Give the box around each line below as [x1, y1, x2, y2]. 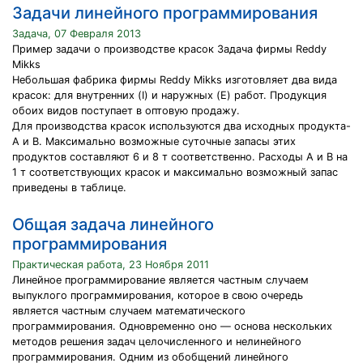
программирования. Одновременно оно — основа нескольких [12, 320, 332, 332]
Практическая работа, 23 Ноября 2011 [12, 258, 209, 271]
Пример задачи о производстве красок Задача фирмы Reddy [12, 43, 327, 55]
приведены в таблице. [12, 181, 126, 194]
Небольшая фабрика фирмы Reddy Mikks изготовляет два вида [12, 74, 337, 86]
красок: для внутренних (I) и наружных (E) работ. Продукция [12, 89, 327, 101]
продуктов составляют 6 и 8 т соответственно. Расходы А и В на [12, 151, 348, 163]
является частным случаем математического [12, 305, 246, 317]
